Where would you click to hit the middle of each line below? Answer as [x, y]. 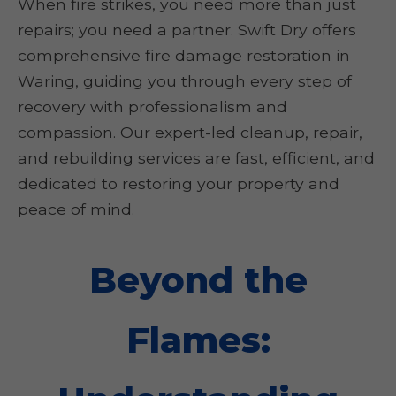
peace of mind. [76, 209]
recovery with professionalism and [152, 107]
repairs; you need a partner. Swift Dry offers [187, 30]
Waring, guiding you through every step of [185, 81]
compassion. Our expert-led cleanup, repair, [190, 133]
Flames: [198, 340]
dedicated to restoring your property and [179, 184]
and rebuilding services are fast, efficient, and [196, 158]
